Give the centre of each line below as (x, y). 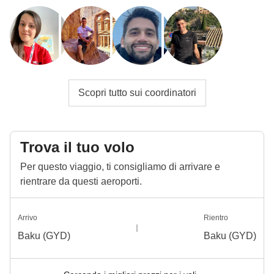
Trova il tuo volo (77, 147)
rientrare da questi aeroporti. (81, 181)
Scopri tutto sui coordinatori (137, 92)
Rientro (216, 217)
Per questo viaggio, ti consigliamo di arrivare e (120, 166)
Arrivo (28, 217)
